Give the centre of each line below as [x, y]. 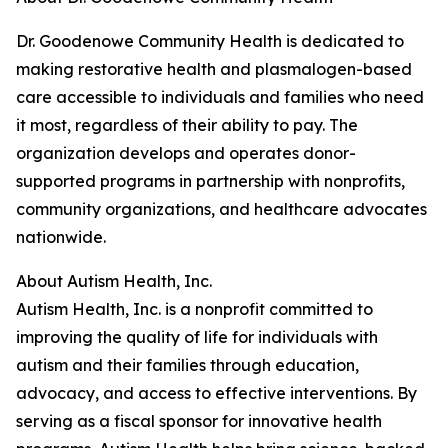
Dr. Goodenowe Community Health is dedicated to [210, 41]
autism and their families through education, [187, 365]
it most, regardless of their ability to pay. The [187, 125]
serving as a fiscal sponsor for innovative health [199, 421]
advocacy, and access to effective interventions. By [216, 393]
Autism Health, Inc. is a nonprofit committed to [194, 309]
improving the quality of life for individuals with [197, 337]
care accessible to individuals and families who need [220, 97]
